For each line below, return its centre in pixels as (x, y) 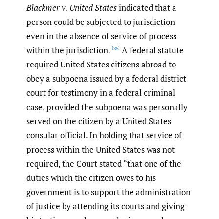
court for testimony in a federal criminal (101, 93)
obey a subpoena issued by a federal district (106, 79)
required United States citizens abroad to (101, 65)
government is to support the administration (109, 192)
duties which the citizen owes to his (91, 178)
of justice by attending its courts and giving (106, 206)
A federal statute (152, 50)
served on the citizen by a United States (99, 121)
